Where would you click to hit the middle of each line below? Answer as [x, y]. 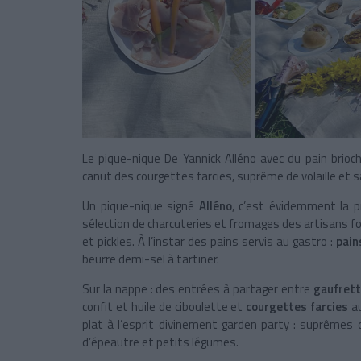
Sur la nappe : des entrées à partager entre [198, 289]
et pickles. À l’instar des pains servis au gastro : [209, 242]
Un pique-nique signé [141, 206]
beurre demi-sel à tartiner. [151, 259]
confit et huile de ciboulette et [163, 307]
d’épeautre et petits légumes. [160, 342]
